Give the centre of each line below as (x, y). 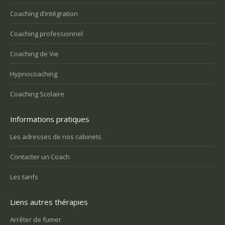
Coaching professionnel (46, 34)
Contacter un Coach (40, 157)
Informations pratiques (50, 119)
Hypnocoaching (34, 74)
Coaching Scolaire (37, 94)
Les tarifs (24, 177)
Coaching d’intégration (44, 14)
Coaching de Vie (34, 54)
